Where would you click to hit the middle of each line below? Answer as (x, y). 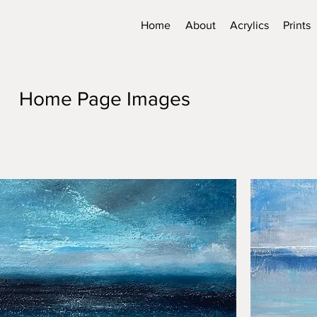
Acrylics (249, 25)
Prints (297, 25)
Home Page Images (105, 99)
